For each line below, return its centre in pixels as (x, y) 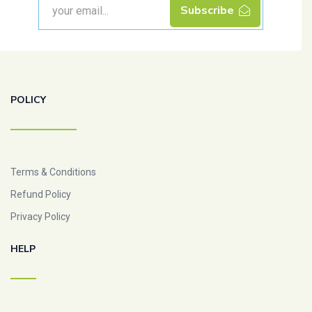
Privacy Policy (40, 217)
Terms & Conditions (53, 172)
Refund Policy (41, 194)
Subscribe (207, 10)
